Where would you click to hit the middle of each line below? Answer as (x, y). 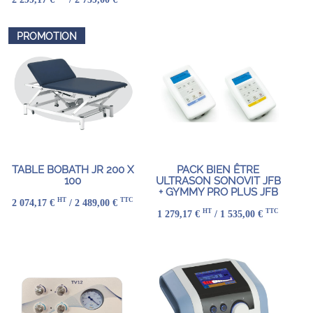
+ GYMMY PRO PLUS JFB (218, 192)
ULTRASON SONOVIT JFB (218, 181)
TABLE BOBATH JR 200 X (73, 170)
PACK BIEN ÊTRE (218, 170)
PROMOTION (47, 37)
